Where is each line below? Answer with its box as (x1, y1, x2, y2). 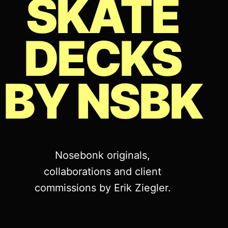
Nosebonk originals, (55, 149, 151, 161)
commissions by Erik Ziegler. (34, 182, 171, 194)
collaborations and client (44, 165, 162, 178)
